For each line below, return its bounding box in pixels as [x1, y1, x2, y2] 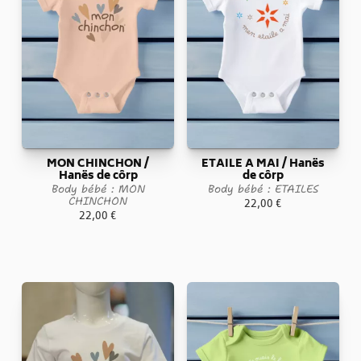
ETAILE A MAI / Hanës [201, 155, 325, 175]
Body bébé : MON [51, 181, 145, 197]
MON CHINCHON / [47, 155, 150, 175]
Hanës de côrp [58, 167, 138, 187]
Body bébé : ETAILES [207, 181, 318, 197]
